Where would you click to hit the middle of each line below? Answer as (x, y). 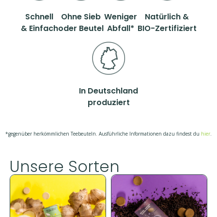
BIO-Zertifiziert (167, 28)
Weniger (120, 17)
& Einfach (39, 28)
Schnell (39, 17)
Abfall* (120, 28)
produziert (108, 103)
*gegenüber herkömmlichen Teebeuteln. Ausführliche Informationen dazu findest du (103, 133)
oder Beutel (81, 28)
